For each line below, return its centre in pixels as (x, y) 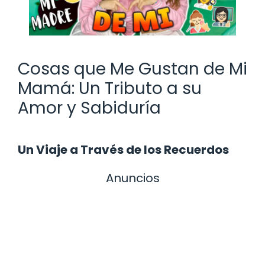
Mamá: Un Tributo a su (110, 88)
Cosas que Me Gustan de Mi (132, 69)
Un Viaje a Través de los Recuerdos (123, 149)
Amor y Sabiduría (89, 108)
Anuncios (132, 178)
